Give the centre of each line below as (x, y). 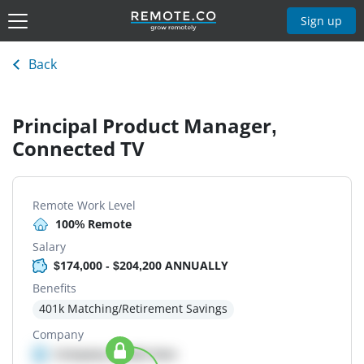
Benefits (54, 288)
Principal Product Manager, (145, 126)
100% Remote (93, 224)
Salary (49, 247)
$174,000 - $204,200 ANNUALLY (141, 266)
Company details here (115, 354)
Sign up (322, 20)
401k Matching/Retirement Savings (133, 309)
